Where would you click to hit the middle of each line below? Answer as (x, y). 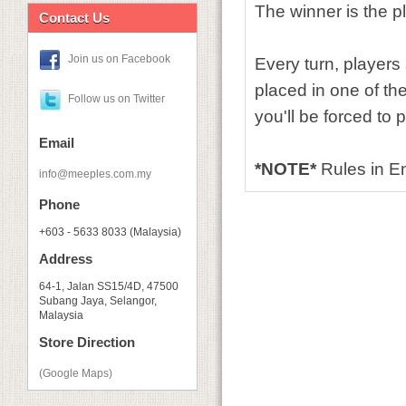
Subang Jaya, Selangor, (98, 301)
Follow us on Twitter (116, 99)
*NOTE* (285, 169)
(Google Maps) (76, 373)
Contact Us (74, 18)
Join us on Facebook (119, 59)
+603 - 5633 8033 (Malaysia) (110, 232)
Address (66, 259)
